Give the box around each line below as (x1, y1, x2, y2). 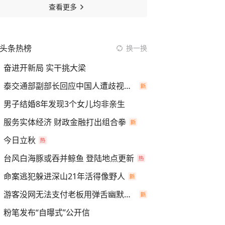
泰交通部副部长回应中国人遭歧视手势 (124, 80, 131, 91)
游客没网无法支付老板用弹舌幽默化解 (124, 189, 131, 200)
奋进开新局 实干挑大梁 (4, 62, 86, 73)
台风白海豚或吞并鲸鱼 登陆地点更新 (4, 153, 134, 164)
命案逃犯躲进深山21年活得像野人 (4, 171, 125, 182)
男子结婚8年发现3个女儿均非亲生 (4, 98, 125, 109)
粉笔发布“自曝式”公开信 (4, 207, 90, 218)
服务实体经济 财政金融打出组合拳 (4, 117, 126, 128)
